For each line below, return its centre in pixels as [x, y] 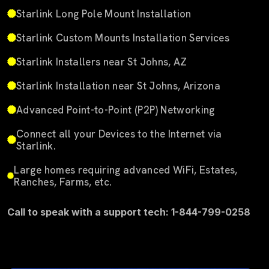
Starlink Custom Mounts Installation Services [123, 38]
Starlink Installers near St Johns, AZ [102, 62]
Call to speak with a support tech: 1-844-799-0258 [129, 212]
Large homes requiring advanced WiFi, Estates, [126, 170]
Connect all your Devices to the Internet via [119, 134]
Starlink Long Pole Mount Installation [104, 14]
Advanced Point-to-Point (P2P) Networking [116, 110]
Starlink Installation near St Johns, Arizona [118, 86]
